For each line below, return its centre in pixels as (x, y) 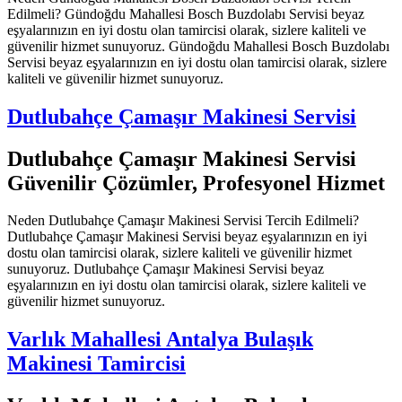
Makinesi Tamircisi (96, 364)
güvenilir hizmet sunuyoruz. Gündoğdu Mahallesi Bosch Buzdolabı (198, 46)
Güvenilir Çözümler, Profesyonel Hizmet (196, 183)
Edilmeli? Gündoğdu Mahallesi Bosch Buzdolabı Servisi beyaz (186, 13)
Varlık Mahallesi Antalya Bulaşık (160, 340)
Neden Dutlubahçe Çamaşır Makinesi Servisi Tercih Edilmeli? (183, 221)
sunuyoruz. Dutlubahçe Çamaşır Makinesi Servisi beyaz (166, 269)
